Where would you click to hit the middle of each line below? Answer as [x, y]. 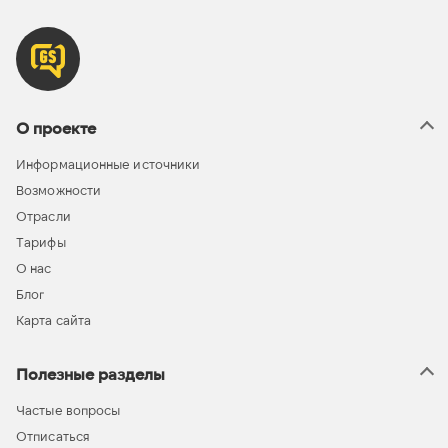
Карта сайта [54, 320]
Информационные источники [108, 164]
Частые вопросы [68, 410]
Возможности [59, 190]
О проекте [56, 128]
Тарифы [41, 242]
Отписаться [53, 436]
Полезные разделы [90, 374]
